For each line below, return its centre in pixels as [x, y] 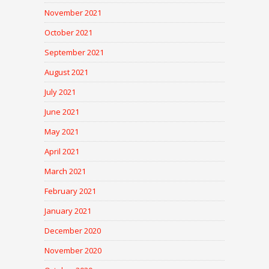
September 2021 [74, 53]
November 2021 [73, 13]
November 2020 [73, 251]
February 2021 [70, 191]
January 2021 [68, 211]
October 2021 [68, 33]
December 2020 [73, 231]
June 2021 [62, 112]
